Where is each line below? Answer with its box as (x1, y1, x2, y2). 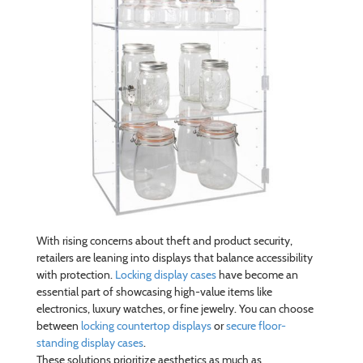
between (36, 318, 81, 333)
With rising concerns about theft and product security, (36, 233, 293, 248)
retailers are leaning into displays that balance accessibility (36, 250, 313, 265)
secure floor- (225, 318, 286, 333)
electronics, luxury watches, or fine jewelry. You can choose (36, 301, 314, 316)
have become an (216, 267, 298, 282)
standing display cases (36, 335, 143, 350)
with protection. (36, 267, 115, 282)
